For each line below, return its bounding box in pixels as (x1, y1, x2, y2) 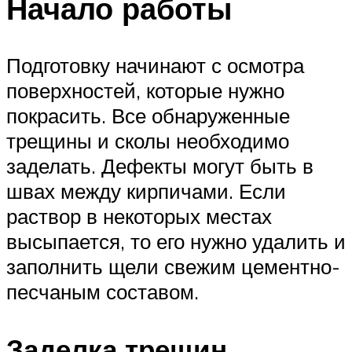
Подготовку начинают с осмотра (6, 52, 304, 78)
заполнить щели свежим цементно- (6, 253, 340, 279)
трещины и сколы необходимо (6, 127, 289, 153)
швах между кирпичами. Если (6, 178, 286, 203)
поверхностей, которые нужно (6, 77, 284, 103)
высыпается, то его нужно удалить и (6, 228, 346, 254)
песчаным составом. (6, 278, 199, 304)
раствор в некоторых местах (6, 203, 272, 229)
